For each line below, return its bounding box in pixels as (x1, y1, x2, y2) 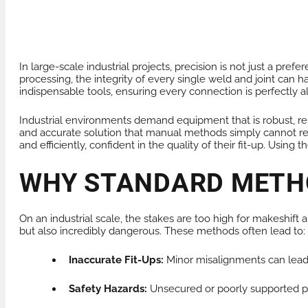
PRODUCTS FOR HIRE (29, 24, 134, 37)
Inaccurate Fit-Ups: (69, 254, 164, 267)
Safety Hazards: (69, 283, 147, 296)
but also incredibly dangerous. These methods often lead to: (19, 225, 305, 238)
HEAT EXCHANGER (188, 24, 280, 37)
